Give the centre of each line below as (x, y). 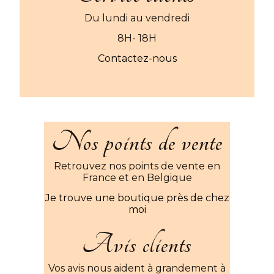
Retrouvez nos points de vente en (137, 166)
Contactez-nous (137, 59)
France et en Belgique (137, 178)
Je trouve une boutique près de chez (137, 198)
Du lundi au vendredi (137, 18)
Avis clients (137, 245)
